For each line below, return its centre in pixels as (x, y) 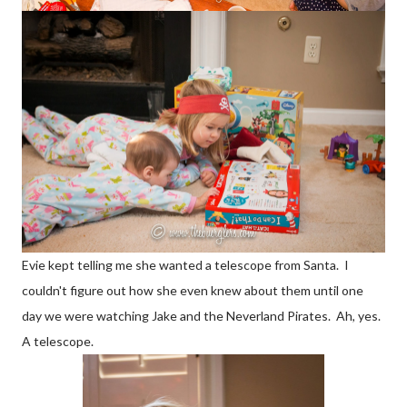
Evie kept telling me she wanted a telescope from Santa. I (185, 265)
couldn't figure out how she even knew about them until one (193, 291)
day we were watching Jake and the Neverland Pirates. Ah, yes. (201, 316)
